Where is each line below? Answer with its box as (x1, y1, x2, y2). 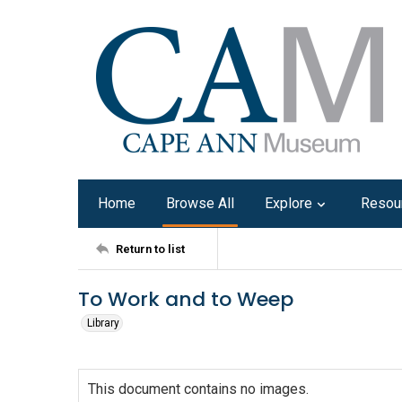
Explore (265, 195, 312, 212)
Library (87, 317, 119, 329)
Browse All (166, 195, 234, 212)
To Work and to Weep (78, 285, 293, 313)
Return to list (116, 241, 185, 256)
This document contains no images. (88, 380, 309, 398)
